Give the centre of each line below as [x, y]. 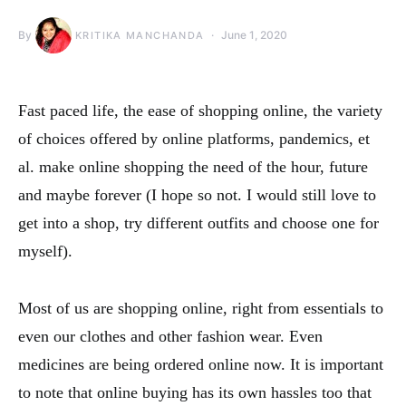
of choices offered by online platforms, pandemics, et [194, 138]
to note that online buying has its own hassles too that [195, 392]
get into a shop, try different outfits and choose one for [198, 222]
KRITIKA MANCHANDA [140, 35]
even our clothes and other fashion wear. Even [170, 336]
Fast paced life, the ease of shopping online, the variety [200, 110]
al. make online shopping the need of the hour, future [193, 166]
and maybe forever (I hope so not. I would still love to [197, 194]
